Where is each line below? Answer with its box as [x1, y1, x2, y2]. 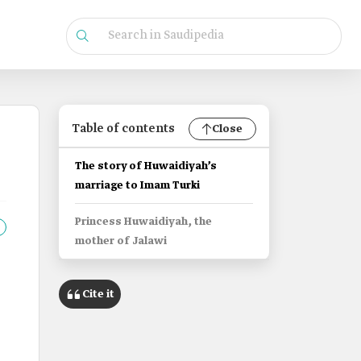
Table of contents [72, 121, 175, 137]
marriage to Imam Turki [75, 179, 200, 193]
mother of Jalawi [75, 234, 167, 248]
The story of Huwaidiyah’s [75, 160, 217, 173]
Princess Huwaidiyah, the [75, 215, 212, 229]
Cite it [82, 287, 114, 301]
